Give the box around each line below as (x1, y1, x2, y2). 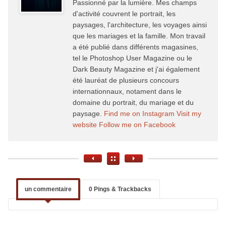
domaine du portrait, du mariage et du (72, 98, 194, 106)
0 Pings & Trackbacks (88, 185, 151, 193)
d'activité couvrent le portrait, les (72, 9, 176, 18)
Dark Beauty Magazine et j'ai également (72, 65, 200, 73)
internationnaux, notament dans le (72, 87, 182, 95)
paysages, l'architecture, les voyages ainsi (72, 20, 207, 29)
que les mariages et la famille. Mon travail (72, 31, 205, 40)
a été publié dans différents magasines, (72, 42, 198, 51)
